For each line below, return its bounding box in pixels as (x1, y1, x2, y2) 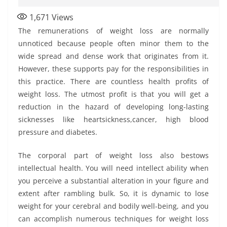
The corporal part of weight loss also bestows (18, 150, 209, 160)
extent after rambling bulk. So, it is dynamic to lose (18, 188, 209, 198)
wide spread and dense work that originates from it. (18, 51, 209, 61)
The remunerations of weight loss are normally (18, 25, 209, 35)
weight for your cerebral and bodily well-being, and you (18, 201, 209, 211)
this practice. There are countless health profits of (18, 76, 209, 86)
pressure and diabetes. (18, 127, 97, 137)
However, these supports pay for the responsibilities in (18, 63, 209, 73)
